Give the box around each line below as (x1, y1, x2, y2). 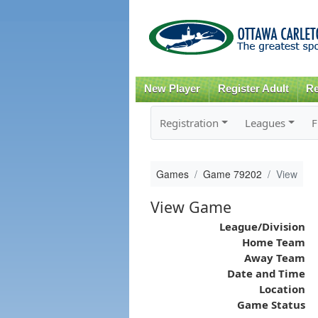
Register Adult (217, 83, 289, 94)
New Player (143, 83, 200, 94)
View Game (150, 196, 231, 217)
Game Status (236, 297, 305, 312)
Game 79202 (202, 166, 262, 181)
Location (258, 281, 305, 296)
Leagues (244, 115, 285, 130)
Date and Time (226, 265, 305, 280)
